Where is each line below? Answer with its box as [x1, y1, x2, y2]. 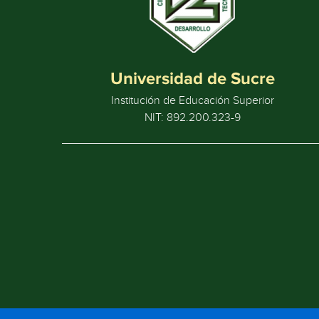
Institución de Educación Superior [110, 93, 274, 108]
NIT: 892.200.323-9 [144, 110, 241, 125]
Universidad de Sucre [110, 68, 275, 88]
